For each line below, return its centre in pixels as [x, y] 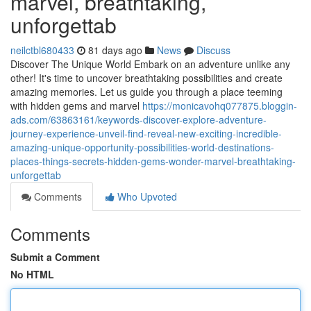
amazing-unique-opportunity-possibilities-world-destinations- [142, 147]
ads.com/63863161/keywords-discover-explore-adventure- [138, 119]
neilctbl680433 [42, 50]
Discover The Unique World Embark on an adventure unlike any [150, 64]
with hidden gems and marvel [76, 106]
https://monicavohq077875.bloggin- [220, 106]
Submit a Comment [55, 257]
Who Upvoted [146, 196]
